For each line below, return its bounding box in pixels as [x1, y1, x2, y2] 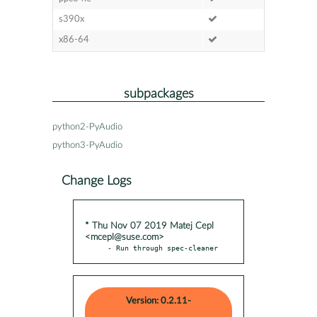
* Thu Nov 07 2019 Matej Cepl [85, 221, 214, 231]
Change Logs [62, 174, 132, 187]
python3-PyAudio [52, 140, 122, 150]
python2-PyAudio [52, 122, 122, 132]
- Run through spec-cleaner [108, 243, 218, 252]
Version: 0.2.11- [126, 296, 191, 306]
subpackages [123, 87, 194, 100]
